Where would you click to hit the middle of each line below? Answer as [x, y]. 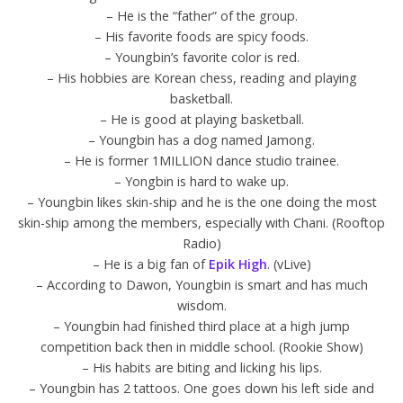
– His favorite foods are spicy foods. [201, 37]
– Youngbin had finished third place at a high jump [201, 327]
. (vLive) [289, 264]
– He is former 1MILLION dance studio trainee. [201, 161]
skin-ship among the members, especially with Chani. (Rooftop [201, 223]
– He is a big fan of [150, 264]
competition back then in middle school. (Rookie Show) [201, 347]
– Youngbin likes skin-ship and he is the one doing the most [201, 202]
